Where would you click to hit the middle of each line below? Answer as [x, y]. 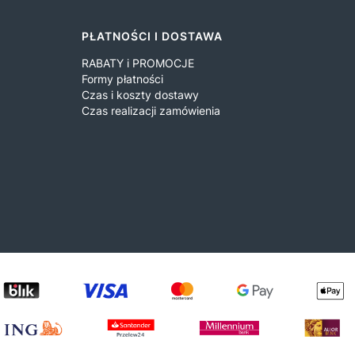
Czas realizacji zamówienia [151, 110]
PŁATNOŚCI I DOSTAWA [153, 36]
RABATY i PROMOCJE [138, 63]
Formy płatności [123, 78]
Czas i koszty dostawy [141, 94]
